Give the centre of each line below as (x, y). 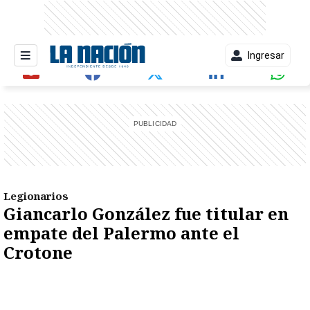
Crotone (38, 252)
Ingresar (266, 55)
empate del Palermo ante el (121, 233)
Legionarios (36, 196)
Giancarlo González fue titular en (146, 213)
